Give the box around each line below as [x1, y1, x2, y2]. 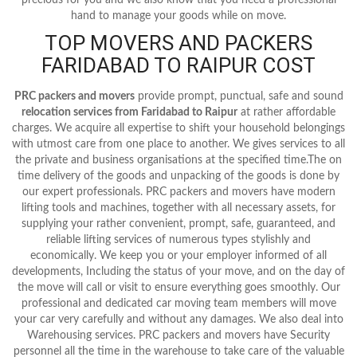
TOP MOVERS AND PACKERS [45, 30, 312, 55]
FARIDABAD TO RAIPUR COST [41, 53, 316, 77]
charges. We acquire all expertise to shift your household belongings [12, 122, 345, 134]
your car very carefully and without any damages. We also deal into [14, 313, 343, 325]
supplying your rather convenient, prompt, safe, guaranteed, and [22, 218, 335, 229]
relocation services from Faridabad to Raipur [22, 106, 237, 118]
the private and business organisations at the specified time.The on [15, 154, 342, 166]
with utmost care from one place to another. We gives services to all [12, 138, 345, 150]
